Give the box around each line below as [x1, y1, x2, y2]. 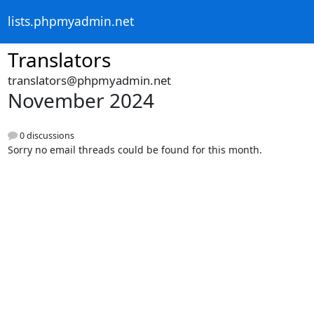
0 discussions [17, 130, 74, 142]
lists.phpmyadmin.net [7, 13, 134, 30]
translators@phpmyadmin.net [7, 72, 171, 88]
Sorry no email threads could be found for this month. [7, 143, 262, 157]
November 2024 [7, 87, 154, 114]
